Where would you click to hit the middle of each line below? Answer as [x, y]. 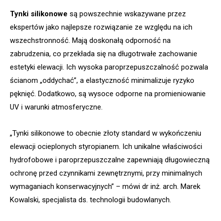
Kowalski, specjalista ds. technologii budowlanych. [91, 200]
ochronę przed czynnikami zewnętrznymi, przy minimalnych [106, 173]
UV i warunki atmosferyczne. [56, 107]
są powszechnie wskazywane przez [127, 14]
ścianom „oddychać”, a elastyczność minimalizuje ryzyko [102, 81]
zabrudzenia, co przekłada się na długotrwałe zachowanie [104, 54]
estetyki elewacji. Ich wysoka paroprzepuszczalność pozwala [109, 67]
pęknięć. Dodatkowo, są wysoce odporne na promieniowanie [108, 94]
